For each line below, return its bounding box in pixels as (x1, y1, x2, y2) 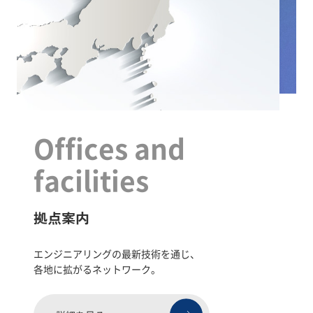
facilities (34, 159, 149, 199)
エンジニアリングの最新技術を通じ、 (34, 246, 200, 261)
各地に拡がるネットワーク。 (34, 261, 161, 276)
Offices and (34, 127, 185, 167)
